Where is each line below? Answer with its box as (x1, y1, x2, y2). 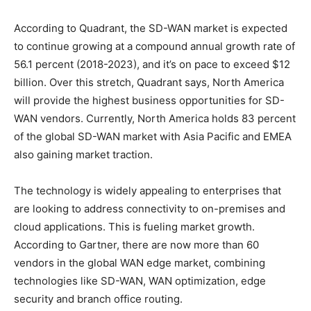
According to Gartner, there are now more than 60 (14, 237, 259, 251)
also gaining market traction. (14, 147, 153, 161)
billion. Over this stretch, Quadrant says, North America (14, 75, 284, 89)
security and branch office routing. (14, 292, 183, 305)
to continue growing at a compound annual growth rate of (14, 39, 295, 53)
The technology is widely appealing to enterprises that (14, 183, 281, 197)
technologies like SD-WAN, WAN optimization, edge (14, 274, 266, 287)
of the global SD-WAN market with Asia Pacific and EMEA (14, 129, 292, 143)
